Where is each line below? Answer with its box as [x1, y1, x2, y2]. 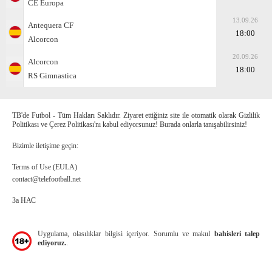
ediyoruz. [38, 238, 66, 247]
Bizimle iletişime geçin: [12, 141, 78, 150]
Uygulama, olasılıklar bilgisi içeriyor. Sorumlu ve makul [38, 229, 214, 238]
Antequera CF [28, 20, 73, 30]
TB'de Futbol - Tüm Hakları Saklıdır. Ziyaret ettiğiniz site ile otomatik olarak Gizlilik [12, 110, 260, 120]
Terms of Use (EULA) [12, 162, 77, 171]
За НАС [12, 195, 36, 205]
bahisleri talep [214, 229, 260, 238]
